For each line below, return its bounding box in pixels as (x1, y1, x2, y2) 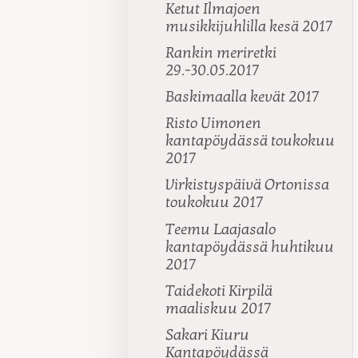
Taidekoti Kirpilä (165, 281, 273, 300)
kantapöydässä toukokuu (165, 132, 336, 150)
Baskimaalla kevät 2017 (165, 88, 320, 106)
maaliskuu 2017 (165, 299, 272, 317)
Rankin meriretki (165, 43, 277, 62)
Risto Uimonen (165, 114, 262, 133)
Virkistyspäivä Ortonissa (165, 176, 330, 194)
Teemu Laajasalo (165, 220, 276, 238)
